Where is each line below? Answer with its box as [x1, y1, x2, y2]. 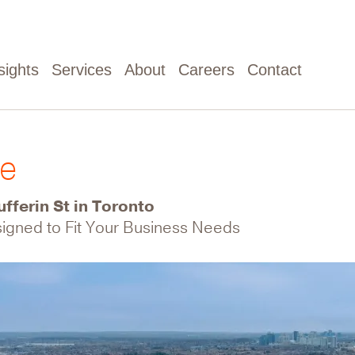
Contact [247, 61, 302, 78]
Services [52, 61, 112, 78]
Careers [178, 61, 235, 78]
